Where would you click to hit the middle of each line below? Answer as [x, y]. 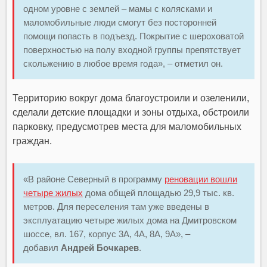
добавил [42, 248]
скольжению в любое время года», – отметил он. [123, 64]
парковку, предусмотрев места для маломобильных [127, 127]
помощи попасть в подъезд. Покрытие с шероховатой [134, 36]
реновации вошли [201, 179]
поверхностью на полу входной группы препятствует [132, 50]
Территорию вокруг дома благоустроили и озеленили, [131, 98]
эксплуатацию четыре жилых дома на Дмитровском [130, 221]
